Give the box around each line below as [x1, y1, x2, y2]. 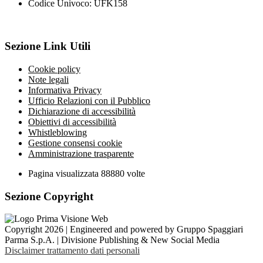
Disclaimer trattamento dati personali [5, 245, 140, 256]
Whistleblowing [28, 127, 87, 137]
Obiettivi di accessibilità [28, 116, 116, 127]
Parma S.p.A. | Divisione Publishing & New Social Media [5, 235, 220, 245]
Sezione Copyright [5, 190, 93, 203]
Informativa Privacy [28, 85, 102, 95]
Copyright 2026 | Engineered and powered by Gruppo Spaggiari [5, 224, 243, 235]
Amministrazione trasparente [28, 148, 134, 159]
